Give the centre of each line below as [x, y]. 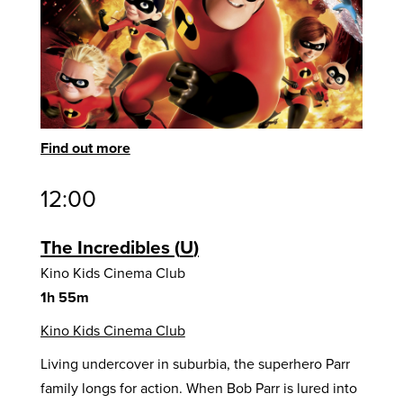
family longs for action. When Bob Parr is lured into [198, 388]
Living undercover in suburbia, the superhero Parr [195, 363]
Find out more [85, 148]
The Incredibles [107, 247]
